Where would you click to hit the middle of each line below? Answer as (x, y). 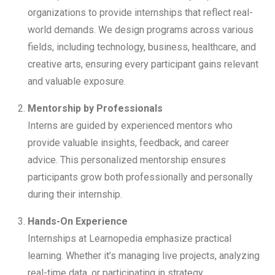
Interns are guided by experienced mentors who (130, 126)
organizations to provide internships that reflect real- (140, 13)
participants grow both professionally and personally (140, 177)
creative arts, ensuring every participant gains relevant (143, 64)
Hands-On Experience (78, 222)
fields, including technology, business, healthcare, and (142, 47)
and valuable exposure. (77, 82)
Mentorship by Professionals (95, 109)
